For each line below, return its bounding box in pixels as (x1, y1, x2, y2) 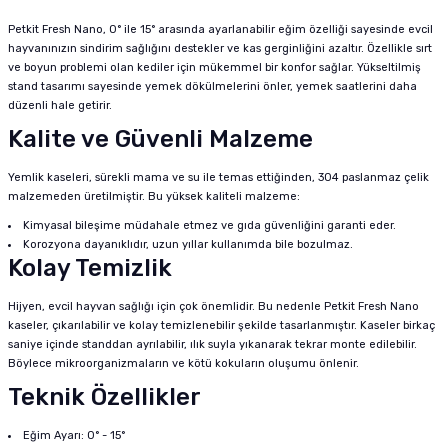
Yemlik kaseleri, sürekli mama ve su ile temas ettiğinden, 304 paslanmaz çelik (8, 171, 429, 184)
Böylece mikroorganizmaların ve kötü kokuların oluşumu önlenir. (8, 357, 359, 370)
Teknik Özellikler (8, 383, 201, 411)
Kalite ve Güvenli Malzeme (8, 125, 313, 153)
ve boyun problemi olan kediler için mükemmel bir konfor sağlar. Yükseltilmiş (8, 61, 421, 74)
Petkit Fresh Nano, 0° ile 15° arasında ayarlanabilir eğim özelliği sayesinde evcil (8, 23, 433, 36)
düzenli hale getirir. (8, 99, 112, 112)
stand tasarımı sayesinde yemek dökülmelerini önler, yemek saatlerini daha (8, 80, 417, 93)
